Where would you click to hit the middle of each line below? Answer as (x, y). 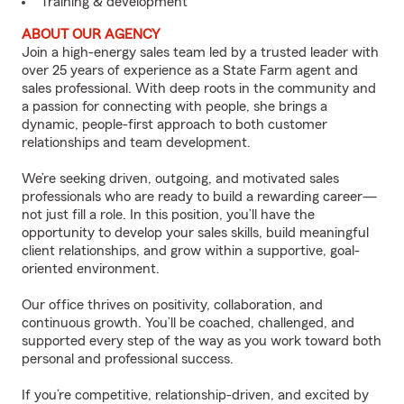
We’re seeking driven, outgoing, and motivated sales (180, 179)
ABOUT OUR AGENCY (91, 34)
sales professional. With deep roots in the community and (199, 88)
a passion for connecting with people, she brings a (174, 106)
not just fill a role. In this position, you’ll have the (168, 215)
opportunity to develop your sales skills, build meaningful (195, 233)
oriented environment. (91, 269)
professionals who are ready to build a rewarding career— (199, 197)
